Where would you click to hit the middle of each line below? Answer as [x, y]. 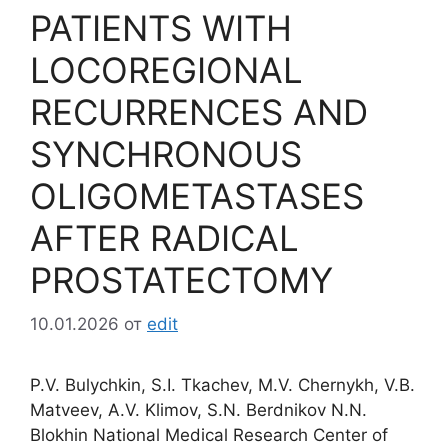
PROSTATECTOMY [181, 279]
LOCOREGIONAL [166, 69]
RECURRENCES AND [199, 111]
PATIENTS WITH [161, 27]
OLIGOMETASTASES [197, 195]
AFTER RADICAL [164, 237]
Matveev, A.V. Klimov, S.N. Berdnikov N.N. [198, 410]
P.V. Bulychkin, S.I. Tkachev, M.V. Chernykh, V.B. [222, 385]
